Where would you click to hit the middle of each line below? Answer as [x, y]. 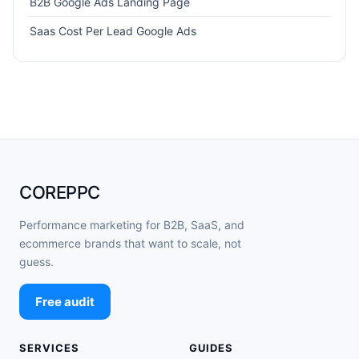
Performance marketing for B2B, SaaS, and [132, 224]
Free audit [65, 301]
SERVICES [50, 347]
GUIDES [212, 347]
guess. [36, 261]
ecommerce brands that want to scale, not [130, 243]
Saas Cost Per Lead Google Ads [113, 30]
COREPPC [60, 192]
